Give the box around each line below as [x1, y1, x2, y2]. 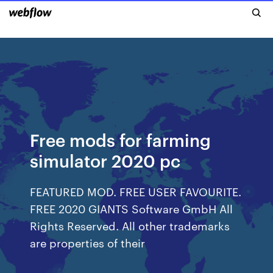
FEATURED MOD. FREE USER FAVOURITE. [30, 183, 242, 199]
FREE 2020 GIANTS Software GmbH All [30, 200, 233, 216]
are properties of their [30, 235, 149, 250]
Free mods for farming [30, 128, 211, 151]
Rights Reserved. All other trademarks [30, 218, 230, 233]
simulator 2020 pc [30, 149, 181, 171]
